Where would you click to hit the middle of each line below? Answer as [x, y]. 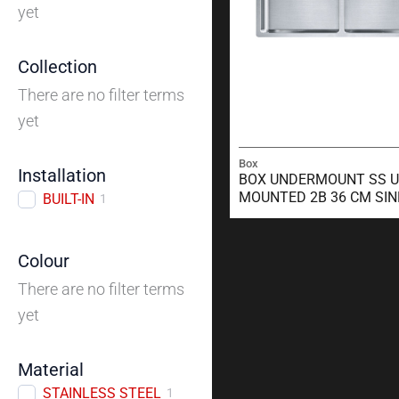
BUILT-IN [69, 199]
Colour [44, 261]
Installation [62, 176]
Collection [57, 67]
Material [51, 370]
